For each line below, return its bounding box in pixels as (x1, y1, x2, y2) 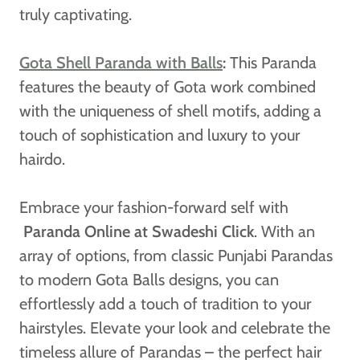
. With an (254, 221, 315, 241)
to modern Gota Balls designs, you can (19, 269, 279, 289)
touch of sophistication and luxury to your (19, 125, 300, 145)
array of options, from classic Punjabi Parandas (19, 245, 333, 265)
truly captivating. (19, 4, 132, 24)
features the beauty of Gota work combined (19, 76, 316, 96)
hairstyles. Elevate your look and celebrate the (19, 317, 330, 337)
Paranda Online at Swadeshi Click (23, 221, 254, 241)
